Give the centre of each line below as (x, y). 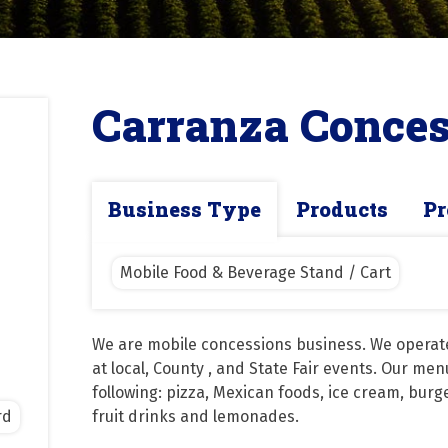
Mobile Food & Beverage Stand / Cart (255, 273)
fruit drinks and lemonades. (195, 417)
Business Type (184, 209)
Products (342, 209)
